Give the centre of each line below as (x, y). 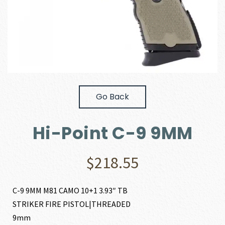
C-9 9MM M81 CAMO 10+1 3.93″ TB (70, 191)
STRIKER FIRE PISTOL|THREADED (72, 204)
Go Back (113, 97)
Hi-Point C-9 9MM (113, 133)
